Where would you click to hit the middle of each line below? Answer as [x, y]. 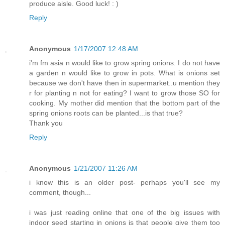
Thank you [46, 123]
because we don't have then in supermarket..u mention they [125, 83]
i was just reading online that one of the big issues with [125, 213]
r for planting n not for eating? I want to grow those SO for [125, 93]
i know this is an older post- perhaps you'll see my [125, 183]
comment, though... [60, 193]
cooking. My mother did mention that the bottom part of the [125, 103]
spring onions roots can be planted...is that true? [106, 113]
